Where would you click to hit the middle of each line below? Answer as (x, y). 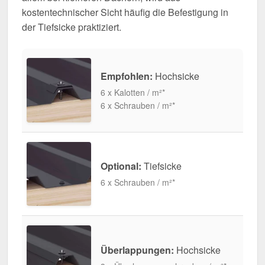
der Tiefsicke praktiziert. (72, 27)
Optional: (121, 166)
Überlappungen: (137, 250)
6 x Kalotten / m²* (132, 92)
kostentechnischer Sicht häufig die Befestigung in (125, 12)
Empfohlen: (126, 76)
